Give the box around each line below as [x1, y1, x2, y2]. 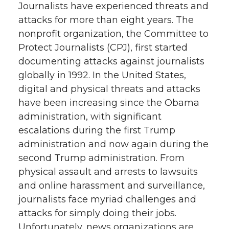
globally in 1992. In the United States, [18, 69, 186, 81]
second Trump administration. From [18, 152, 185, 164]
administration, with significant [18, 110, 162, 122]
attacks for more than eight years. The [18, 14, 194, 26]
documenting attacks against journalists [18, 55, 204, 67]
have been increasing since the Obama [18, 97, 199, 108]
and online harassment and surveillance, [18, 179, 205, 191]
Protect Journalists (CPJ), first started [18, 41, 188, 53]
